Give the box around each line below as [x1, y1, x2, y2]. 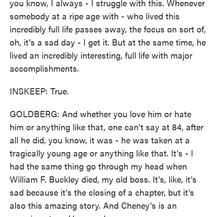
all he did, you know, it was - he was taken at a [10, 134, 190, 146]
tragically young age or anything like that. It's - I [10, 147, 193, 159]
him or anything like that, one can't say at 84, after [10, 121, 203, 133]
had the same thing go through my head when [10, 160, 187, 172]
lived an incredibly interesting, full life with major [10, 49, 192, 61]
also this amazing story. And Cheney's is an [10, 199, 177, 211]
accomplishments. [10, 62, 79, 74]
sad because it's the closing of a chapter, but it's [10, 186, 194, 198]
